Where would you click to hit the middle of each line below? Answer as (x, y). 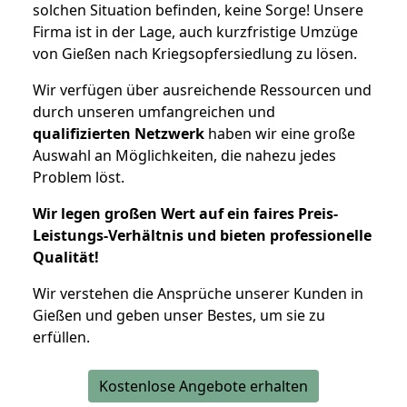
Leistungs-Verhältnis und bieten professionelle (202, 235)
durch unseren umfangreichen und (154, 111)
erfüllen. (61, 337)
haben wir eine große (280, 133)
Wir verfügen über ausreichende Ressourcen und (202, 89)
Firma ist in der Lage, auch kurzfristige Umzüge (195, 31)
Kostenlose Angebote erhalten (203, 386)
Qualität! (66, 257)
